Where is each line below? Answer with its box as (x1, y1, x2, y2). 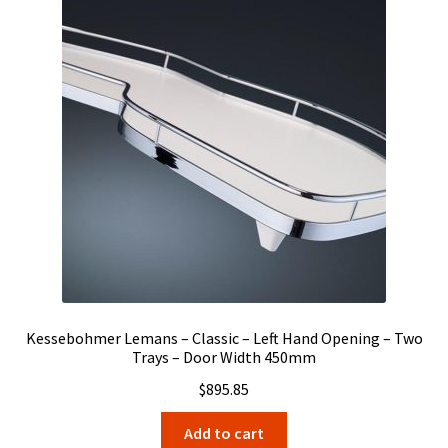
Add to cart (184, 423, 264, 444)
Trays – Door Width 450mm (132, 346, 316, 367)
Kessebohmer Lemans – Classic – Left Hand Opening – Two (25, 327, 423, 348)
